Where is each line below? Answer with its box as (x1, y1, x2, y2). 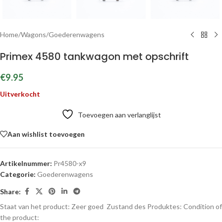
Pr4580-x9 (54, 159, 86, 167)
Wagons (21, 30, 46, 39)
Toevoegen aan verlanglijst (77, 111, 161, 119)
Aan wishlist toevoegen (7, 129, 85, 138)
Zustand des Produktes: (105, 202, 183, 211)
